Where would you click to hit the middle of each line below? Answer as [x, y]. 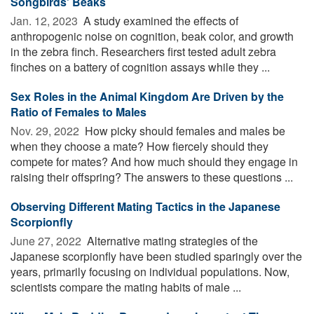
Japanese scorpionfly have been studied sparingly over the [156, 256]
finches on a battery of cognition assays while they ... [140, 67]
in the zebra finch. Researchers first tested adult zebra [143, 51]
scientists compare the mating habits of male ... [126, 287]
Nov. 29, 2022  [46, 130]
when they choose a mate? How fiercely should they [139, 146]
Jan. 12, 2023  [46, 20]
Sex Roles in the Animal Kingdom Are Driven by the [147, 96]
